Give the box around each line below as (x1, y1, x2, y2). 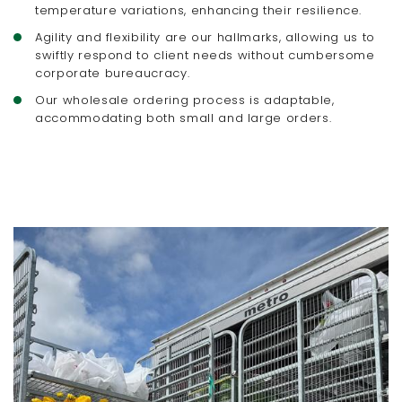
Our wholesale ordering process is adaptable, (35, 92, 335, 109)
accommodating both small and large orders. (35, 109, 332, 127)
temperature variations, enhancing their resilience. (35, 2, 363, 19)
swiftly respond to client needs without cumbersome (35, 47, 375, 64)
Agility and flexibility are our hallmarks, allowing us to (35, 29, 376, 46)
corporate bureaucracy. (35, 65, 190, 82)
